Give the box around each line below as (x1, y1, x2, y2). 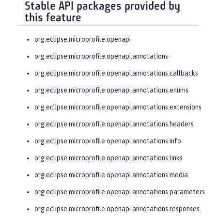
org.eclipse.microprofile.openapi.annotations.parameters (34, 187, 205, 196)
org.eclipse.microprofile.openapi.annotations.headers (34, 120, 194, 128)
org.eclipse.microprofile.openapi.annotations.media (34, 170, 188, 179)
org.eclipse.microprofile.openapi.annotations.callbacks (34, 69, 198, 77)
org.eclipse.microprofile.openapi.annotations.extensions (34, 103, 201, 111)
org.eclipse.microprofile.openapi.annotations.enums (34, 86, 188, 94)
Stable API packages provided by (25, 1, 180, 13)
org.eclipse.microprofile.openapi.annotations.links (34, 154, 183, 162)
